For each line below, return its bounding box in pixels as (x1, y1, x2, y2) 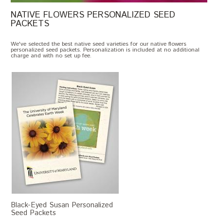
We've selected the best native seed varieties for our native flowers (11, 40, 187, 48)
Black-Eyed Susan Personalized (11, 200, 113, 210)
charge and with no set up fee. (11, 52, 92, 60)
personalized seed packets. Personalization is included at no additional (11, 46, 200, 54)
